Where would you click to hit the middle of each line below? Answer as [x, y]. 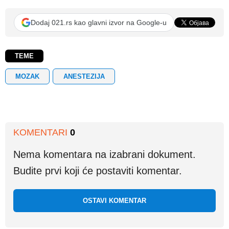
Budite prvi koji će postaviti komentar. [98, 171]
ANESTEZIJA [84, 76]
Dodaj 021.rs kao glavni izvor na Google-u [99, 22]
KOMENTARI [42, 133]
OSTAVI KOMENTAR [114, 201]
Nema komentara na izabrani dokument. [105, 155]
